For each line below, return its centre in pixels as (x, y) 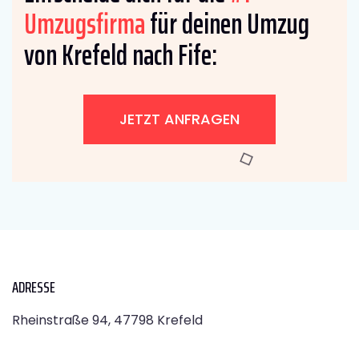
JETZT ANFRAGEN (179, 119)
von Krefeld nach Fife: (121, 54)
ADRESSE (34, 286)
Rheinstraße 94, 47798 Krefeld (107, 320)
